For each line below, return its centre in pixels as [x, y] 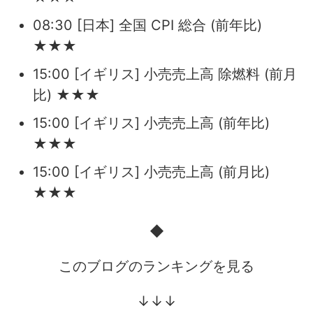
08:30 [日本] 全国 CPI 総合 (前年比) [147, 25]
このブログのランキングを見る [156, 266]
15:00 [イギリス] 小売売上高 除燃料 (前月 [165, 74]
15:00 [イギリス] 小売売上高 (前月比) [151, 172]
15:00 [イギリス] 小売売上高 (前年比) [151, 123]
